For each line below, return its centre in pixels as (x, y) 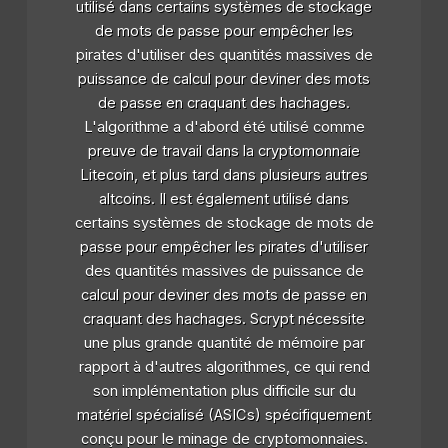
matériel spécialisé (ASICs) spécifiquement (224, 414)
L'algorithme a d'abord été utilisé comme (224, 126)
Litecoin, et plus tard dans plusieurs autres (224, 174)
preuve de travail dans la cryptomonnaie (224, 150)
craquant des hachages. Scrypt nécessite (224, 318)
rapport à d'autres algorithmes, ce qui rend (224, 366)
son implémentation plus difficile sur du (224, 390)
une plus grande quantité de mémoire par (224, 342)
